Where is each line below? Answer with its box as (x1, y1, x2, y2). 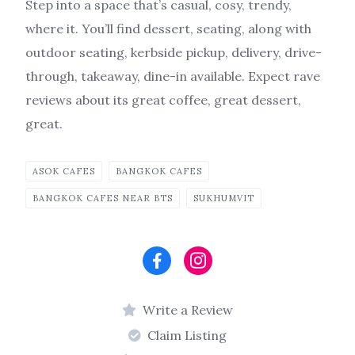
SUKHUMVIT (193, 192, 254, 204)
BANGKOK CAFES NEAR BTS (32, 192, 173, 204)
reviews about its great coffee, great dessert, (25, 91, 301, 108)
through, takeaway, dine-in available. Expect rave (25, 67, 320, 84)
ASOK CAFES (32, 165, 95, 177)
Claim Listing (147, 326, 227, 343)
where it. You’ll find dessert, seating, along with (25, 20, 311, 36)
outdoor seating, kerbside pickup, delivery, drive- (25, 44, 322, 60)
